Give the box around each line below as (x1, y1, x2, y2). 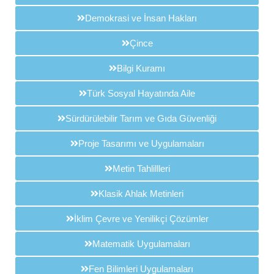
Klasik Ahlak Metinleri (98, 188, 183, 199)
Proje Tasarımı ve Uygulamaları (78, 138, 204, 149)
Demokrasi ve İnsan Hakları (85, 13, 197, 24)
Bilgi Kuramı (117, 63, 165, 74)
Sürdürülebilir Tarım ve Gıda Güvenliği (65, 113, 217, 124)
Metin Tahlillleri (112, 163, 170, 174)
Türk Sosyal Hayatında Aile (87, 88, 195, 99)
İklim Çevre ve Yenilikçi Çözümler (73, 213, 209, 224)
